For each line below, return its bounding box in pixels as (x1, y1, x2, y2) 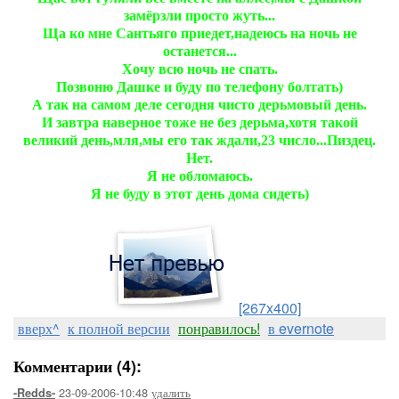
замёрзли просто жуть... (124, 8, 275, 23)
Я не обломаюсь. (146, 168, 253, 183)
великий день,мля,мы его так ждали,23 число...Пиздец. (23, 133, 376, 148)
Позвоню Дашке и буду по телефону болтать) (56, 79, 343, 94)
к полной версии (68, 318, 170, 338)
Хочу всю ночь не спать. (121, 61, 278, 77)
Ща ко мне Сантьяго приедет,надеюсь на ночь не (42, 26, 357, 41)
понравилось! (178, 318, 260, 338)
